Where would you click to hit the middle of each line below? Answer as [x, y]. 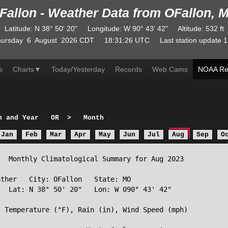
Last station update [190, 40]
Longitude [103, 28]
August [46, 40]
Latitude [17, 28]
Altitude [189, 28]
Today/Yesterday [78, 69]
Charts [23, 69]
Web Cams [170, 69]
